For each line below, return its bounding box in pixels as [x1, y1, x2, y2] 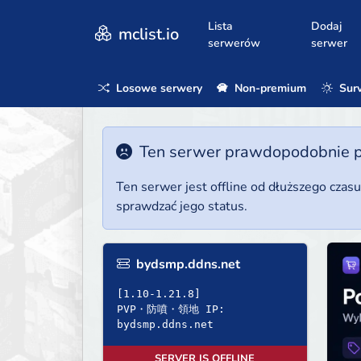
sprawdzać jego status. [116, 197, 247, 216]
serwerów [208, 35, 260, 51]
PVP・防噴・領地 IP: [117, 303, 225, 316]
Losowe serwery [113, 80, 202, 96]
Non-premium [231, 80, 307, 96]
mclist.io [114, 23, 179, 45]
